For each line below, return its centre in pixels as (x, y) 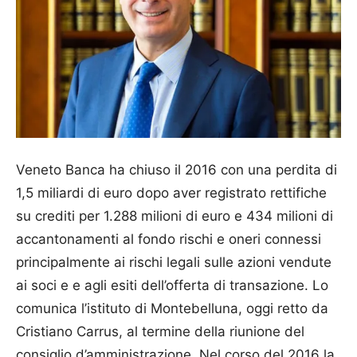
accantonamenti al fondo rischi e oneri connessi (169, 239)
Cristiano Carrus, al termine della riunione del (160, 332)
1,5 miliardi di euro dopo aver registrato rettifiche (171, 193)
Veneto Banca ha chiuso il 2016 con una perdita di (177, 170)
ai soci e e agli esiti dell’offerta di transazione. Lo (172, 286)
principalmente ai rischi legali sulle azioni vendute (174, 263)
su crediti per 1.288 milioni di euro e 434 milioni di (175, 216)
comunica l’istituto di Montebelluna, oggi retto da (172, 309)
